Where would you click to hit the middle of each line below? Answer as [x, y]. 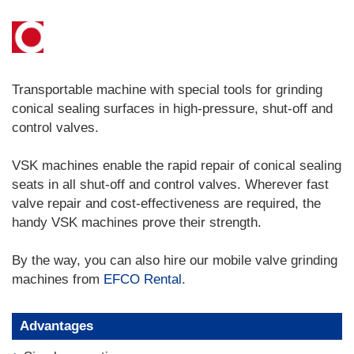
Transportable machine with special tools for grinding [167, 90]
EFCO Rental [143, 279]
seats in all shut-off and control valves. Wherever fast [170, 185]
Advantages [56, 326]
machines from [58, 279]
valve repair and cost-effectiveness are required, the [166, 203]
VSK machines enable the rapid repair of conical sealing [177, 166]
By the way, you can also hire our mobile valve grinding [175, 260]
